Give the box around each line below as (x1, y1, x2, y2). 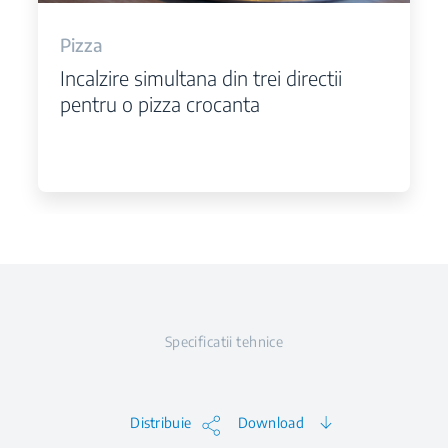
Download (237, 414, 304, 431)
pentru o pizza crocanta (59, 90, 260, 116)
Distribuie (130, 414, 192, 431)
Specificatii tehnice (164, 333, 284, 350)
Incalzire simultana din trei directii (59, 64, 342, 90)
